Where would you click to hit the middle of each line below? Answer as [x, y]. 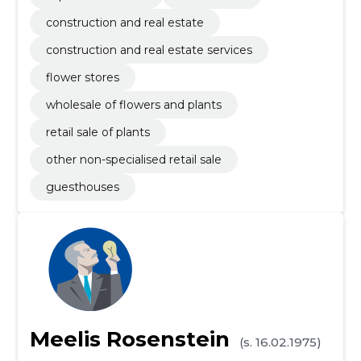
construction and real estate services [149, 50]
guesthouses [82, 187]
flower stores [82, 77]
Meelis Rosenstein [129, 339]
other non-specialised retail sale [133, 160]
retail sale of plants [98, 132]
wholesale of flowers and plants [133, 105]
